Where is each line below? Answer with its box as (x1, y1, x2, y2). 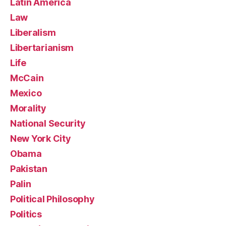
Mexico (10, 88, 42, 98)
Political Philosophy (10, 194, 95, 204)
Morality (10, 103, 46, 114)
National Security (10, 118, 86, 129)
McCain (10, 73, 44, 83)
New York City (10, 133, 71, 144)
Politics (10, 209, 42, 219)
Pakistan (10, 163, 47, 174)
